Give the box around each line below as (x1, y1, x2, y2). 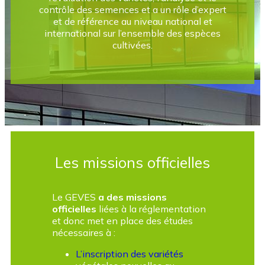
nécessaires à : (52, 227, 115, 238)
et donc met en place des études (52, 215, 193, 227)
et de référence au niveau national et (53, 15, 212, 27)
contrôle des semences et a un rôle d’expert (38, 4, 227, 15)
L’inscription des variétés (76, 248, 183, 260)
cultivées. (112, 39, 153, 51)
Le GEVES (52, 191, 98, 203)
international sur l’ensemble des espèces (44, 27, 221, 39)
